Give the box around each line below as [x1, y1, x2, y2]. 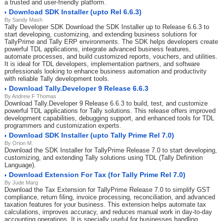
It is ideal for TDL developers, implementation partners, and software [4, 60, 200, 68]
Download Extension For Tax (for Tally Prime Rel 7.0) [9, 171, 185, 179]
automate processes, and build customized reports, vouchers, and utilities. [4, 53, 218, 60]
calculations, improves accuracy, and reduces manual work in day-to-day [4, 208, 212, 216]
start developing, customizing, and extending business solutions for [4, 31, 197, 38]
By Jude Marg [4, 180, 38, 185]
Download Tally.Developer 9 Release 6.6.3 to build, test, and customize [4, 100, 208, 107]
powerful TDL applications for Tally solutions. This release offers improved [4, 107, 216, 114]
